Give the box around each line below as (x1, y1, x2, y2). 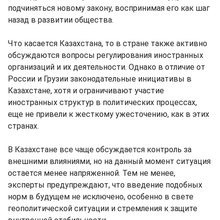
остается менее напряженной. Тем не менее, (8, 168, 175, 178)
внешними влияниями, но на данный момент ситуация (8, 156, 211, 166)
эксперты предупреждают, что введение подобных (8, 180, 202, 190)
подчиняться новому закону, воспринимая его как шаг (8, 3, 210, 13)
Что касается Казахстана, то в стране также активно (8, 38, 207, 48)
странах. (8, 121, 39, 131)
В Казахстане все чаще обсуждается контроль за (8, 144, 192, 154)
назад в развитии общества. (8, 15, 113, 25)
